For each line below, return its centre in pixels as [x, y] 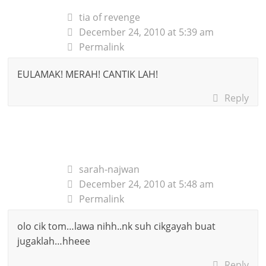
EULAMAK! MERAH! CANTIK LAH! [88, 74]
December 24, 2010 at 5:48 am [147, 184]
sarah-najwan [110, 169]
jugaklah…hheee [54, 241]
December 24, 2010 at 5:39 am [147, 32]
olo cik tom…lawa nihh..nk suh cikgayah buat [117, 226]
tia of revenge [110, 17]
